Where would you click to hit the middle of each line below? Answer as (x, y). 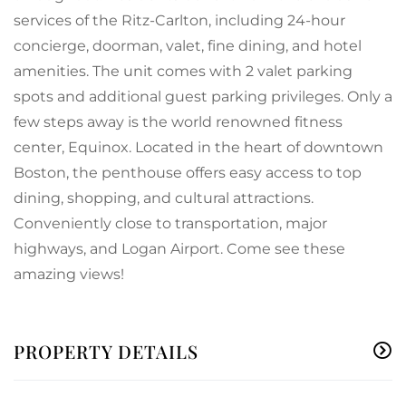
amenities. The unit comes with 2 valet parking (183, 72)
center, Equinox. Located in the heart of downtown (198, 148)
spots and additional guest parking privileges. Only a (203, 97)
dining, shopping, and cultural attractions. (164, 198)
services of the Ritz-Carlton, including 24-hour (179, 21)
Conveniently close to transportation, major (170, 224)
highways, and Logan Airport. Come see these (179, 249)
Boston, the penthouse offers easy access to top (188, 173)
